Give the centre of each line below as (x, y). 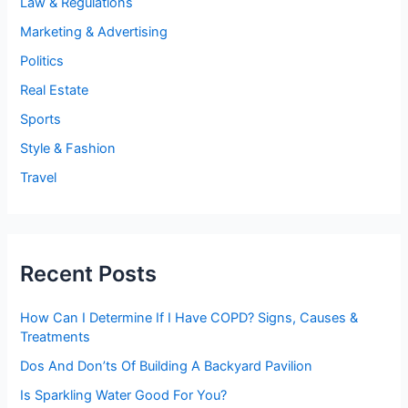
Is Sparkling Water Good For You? (124, 395)
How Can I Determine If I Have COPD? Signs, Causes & (189, 318)
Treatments (56, 337)
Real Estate (55, 91)
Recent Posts (89, 274)
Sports (41, 120)
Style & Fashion (68, 149)
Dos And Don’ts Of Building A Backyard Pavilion (167, 366)
